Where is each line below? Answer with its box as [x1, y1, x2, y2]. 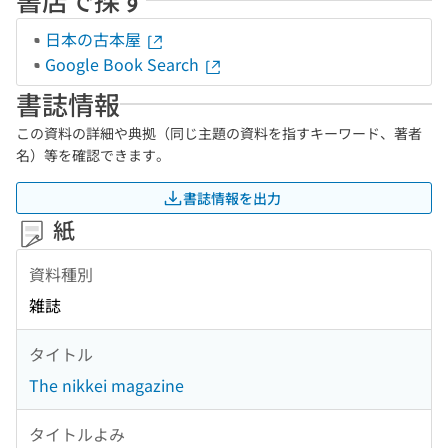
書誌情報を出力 [183, 187, 281, 208]
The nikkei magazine [29, 373, 184, 398]
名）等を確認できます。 [16, 145, 170, 165]
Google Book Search [45, 52, 203, 76]
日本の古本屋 [45, 27, 145, 51]
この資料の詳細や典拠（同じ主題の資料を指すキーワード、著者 [16, 123, 422, 143]
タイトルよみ [29, 421, 125, 446]
